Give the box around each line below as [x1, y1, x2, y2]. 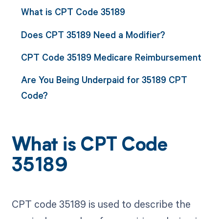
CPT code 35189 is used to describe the [11, 197, 191, 211]
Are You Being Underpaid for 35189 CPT [21, 73, 187, 86]
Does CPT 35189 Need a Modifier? [21, 28, 165, 41]
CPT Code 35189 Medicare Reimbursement [21, 50, 201, 63]
